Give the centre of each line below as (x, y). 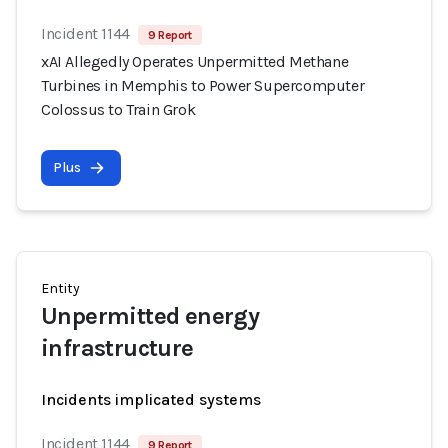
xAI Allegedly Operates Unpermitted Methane (195, 61)
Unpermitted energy (150, 316)
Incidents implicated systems (151, 399)
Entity (60, 288)
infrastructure (117, 348)
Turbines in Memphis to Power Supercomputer (203, 85)
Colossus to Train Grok (118, 109)
